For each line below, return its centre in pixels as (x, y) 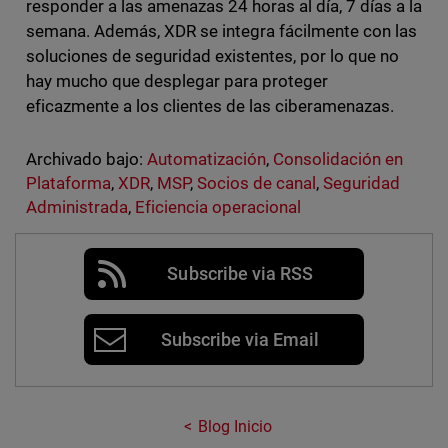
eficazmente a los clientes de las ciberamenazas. (210, 106)
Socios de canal (256, 183)
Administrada (76, 207)
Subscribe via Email (240, 340)
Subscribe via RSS (240, 274)
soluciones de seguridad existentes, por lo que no (212, 56)
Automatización (206, 159)
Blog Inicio (235, 427)
